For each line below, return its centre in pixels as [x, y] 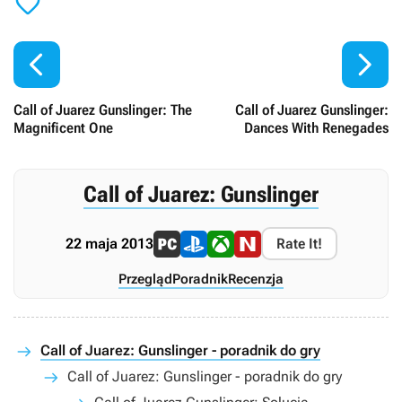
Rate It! [299, 244]
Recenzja [256, 280]
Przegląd [145, 280]
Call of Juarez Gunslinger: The [103, 110]
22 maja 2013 [109, 244]
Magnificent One [63, 128]
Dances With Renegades [316, 128]
